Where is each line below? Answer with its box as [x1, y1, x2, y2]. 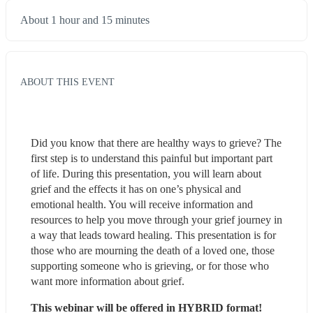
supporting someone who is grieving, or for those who [31, 259, 269, 272]
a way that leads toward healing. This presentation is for [31, 228, 276, 241]
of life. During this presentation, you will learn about [31, 167, 261, 180]
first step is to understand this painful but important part [31, 152, 272, 164]
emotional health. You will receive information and [31, 198, 253, 210]
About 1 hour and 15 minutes [20, 14, 150, 27]
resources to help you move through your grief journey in [31, 213, 282, 226]
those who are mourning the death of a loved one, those [31, 244, 275, 256]
